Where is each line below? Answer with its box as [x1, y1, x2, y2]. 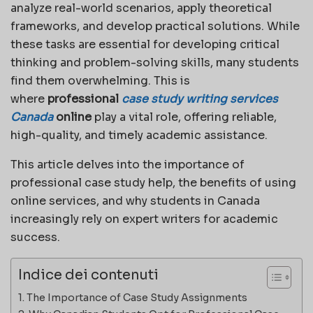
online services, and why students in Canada [10, 193, 260, 208]
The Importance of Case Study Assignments [26, 291, 247, 304]
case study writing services [122, 91, 278, 106]
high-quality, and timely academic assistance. [10, 127, 268, 143]
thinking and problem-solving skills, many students [10, 54, 299, 70]
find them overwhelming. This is [10, 73, 190, 88]
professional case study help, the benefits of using [10, 175, 296, 190]
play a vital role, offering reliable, [92, 109, 277, 124]
